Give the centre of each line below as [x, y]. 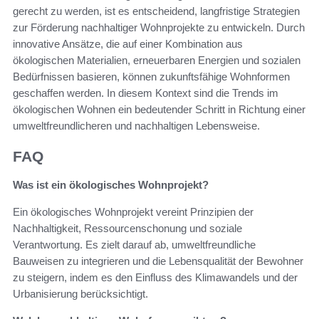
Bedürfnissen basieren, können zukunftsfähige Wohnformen [151, 76]
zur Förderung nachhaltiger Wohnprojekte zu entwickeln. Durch [159, 27]
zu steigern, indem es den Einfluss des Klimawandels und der [155, 278]
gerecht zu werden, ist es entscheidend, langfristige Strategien [156, 11]
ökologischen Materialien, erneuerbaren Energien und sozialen [157, 60]
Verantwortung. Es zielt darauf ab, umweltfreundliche [134, 245]
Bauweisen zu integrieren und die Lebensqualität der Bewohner [158, 261]
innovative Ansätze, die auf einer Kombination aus [128, 43]
